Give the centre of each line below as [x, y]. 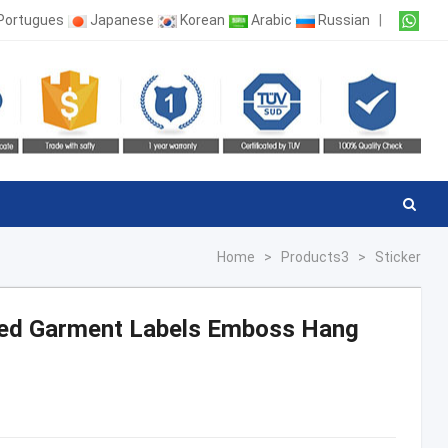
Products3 [315, 257]
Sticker [398, 257]
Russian [344, 20]
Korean [203, 20]
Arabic [272, 20]
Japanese [122, 20]
